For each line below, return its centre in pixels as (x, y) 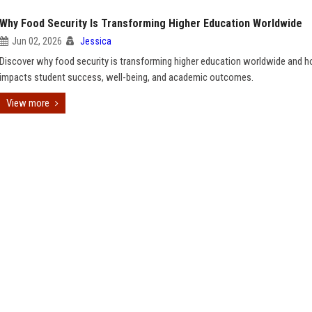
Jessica (96, 41)
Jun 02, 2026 (37, 41)
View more (28, 103)
